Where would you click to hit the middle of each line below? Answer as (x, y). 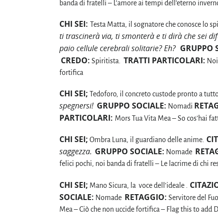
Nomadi (180, 106)
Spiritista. (107, 61)
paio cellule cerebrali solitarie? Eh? (118, 48)
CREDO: (75, 60)
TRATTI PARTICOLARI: (164, 60)
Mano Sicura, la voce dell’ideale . (138, 185)
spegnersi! (77, 106)
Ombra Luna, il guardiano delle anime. (146, 140)
